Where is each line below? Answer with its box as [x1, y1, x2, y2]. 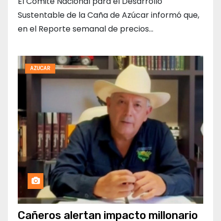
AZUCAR [30, 65, 50, 73]
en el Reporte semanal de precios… [18, 23, 153, 35]
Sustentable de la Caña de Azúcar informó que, [18, 9, 199, 21]
